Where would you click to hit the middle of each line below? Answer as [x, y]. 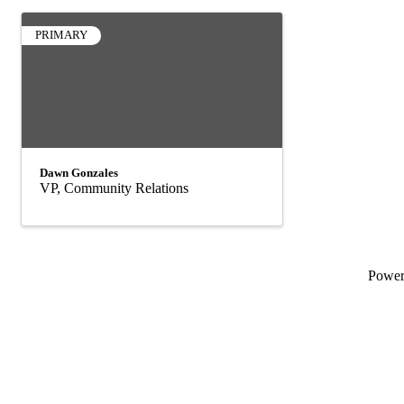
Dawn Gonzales [79, 173]
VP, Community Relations [114, 188]
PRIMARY [61, 35]
